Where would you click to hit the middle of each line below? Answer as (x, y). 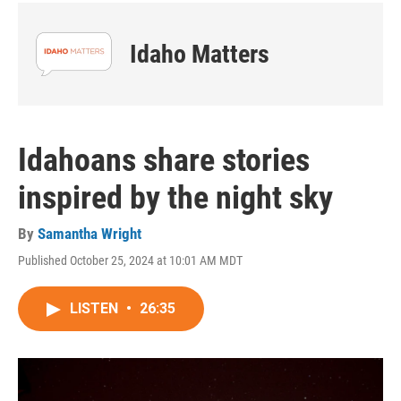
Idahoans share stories (164, 160)
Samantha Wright (90, 234)
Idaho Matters (200, 54)
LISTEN (96, 308)
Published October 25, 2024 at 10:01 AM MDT (130, 260)
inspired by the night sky (175, 198)
